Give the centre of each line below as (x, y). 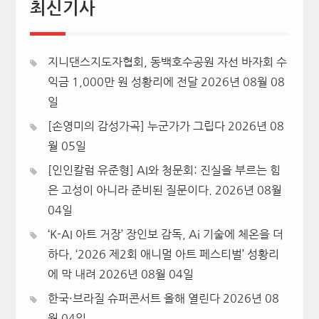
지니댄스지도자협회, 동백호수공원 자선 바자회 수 (167, 62)
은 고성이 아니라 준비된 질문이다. (130, 190)
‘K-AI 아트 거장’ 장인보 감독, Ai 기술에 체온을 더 (165, 234)
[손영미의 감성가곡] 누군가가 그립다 (136, 126)
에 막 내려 (72, 274)
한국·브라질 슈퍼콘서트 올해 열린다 (134, 298)
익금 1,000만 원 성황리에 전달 (122, 82)
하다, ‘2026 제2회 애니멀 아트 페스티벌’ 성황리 (163, 254)
